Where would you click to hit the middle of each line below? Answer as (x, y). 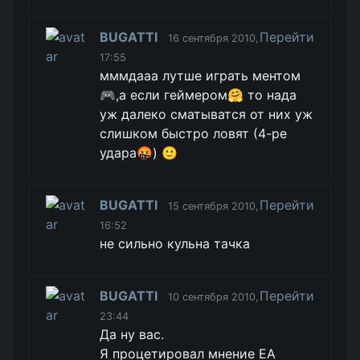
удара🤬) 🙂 (139, 153)
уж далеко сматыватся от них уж (207, 114)
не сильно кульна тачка (175, 243)
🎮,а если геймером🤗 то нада (198, 95)
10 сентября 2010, (214, 297)
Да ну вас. (132, 334)
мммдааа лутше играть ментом (200, 76)
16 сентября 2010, (214, 38)
